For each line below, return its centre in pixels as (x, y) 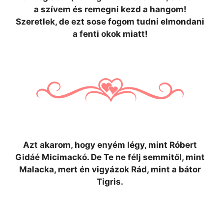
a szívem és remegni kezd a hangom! (110, 9)
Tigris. (110, 182)
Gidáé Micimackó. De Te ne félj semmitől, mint (110, 157)
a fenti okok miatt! (110, 34)
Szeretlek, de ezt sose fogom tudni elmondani (110, 22)
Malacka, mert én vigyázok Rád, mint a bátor (110, 169)
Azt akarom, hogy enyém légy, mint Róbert (110, 145)
